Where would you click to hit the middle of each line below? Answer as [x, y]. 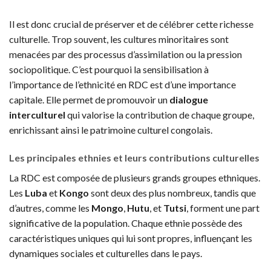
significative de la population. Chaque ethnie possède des [126, 223]
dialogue [189, 99]
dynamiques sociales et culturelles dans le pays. [106, 253]
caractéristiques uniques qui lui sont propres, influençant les [131, 238]
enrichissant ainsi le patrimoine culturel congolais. [111, 129]
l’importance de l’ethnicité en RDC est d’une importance [122, 84]
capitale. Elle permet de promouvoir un [89, 99]
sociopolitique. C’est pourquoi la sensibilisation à [109, 69]
